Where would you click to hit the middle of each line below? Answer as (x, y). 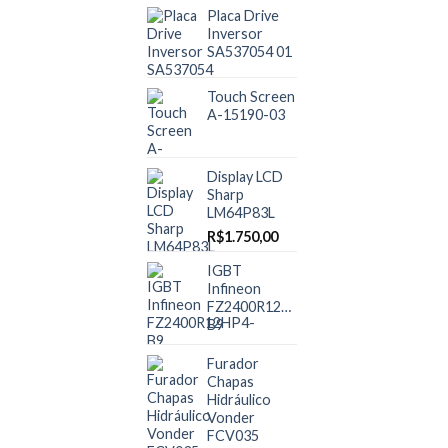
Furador (233, 363)
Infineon (234, 288)
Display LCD (245, 176)
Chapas (230, 381)
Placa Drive (243, 15)
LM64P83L (241, 212)
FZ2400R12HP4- (261, 306)
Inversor (235, 33)
